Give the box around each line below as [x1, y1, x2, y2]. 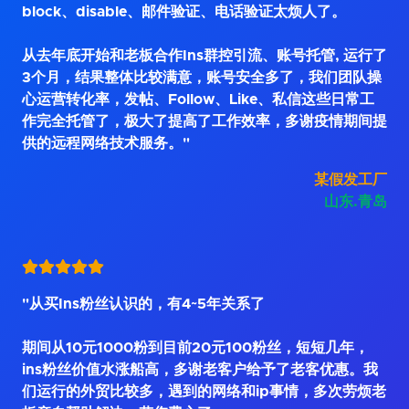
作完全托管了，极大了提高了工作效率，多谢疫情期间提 [22, 114, 387, 130]
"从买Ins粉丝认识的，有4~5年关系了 [22, 297, 265, 312]
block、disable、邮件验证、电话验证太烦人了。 [22, 5, 346, 20]
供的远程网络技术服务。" [22, 136, 190, 152]
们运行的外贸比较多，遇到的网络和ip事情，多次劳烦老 [22, 384, 386, 400]
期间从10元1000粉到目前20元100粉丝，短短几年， [22, 341, 369, 356]
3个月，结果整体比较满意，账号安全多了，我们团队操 [22, 70, 382, 86]
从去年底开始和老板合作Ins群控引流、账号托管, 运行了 [22, 48, 387, 64]
